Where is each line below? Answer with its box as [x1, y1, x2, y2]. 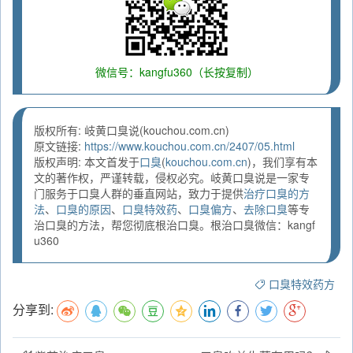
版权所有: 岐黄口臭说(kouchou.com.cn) [34, 122, 229, 139]
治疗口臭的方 [243, 185, 310, 202]
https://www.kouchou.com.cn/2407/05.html [84, 138, 295, 154]
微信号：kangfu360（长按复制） [95, 64, 258, 80]
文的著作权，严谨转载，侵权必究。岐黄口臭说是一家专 [34, 169, 310, 186]
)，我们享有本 [247, 154, 318, 170]
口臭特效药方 [269, 276, 335, 292]
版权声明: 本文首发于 [34, 154, 139, 170]
